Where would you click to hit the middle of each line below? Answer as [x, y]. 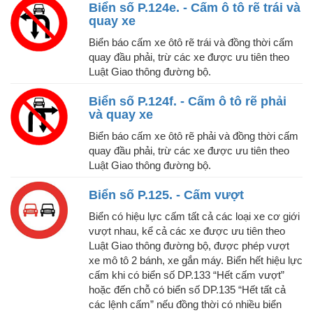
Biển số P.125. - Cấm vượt [166, 195]
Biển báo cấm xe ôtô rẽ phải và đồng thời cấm [194, 136]
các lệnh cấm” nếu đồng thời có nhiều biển [185, 305]
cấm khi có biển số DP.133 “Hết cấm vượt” [187, 275]
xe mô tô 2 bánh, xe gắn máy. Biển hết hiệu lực [196, 261]
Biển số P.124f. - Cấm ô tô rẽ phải [188, 102]
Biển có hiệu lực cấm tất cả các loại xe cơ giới [194, 217]
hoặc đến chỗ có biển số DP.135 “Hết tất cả [187, 290]
